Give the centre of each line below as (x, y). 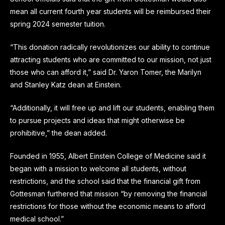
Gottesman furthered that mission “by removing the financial (108, 193)
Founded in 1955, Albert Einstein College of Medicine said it (108, 156)
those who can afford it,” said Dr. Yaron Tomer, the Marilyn (106, 72)
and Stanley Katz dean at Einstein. (66, 84)
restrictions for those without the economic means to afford (108, 206)
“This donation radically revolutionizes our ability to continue (110, 47)
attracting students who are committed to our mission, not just (111, 59)
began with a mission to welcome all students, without (98, 168)
